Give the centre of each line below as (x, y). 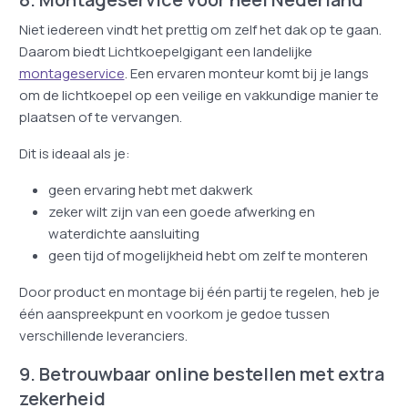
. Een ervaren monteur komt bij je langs (246, 73)
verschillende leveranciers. (103, 336)
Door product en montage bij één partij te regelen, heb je (199, 292)
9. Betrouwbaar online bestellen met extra (201, 374)
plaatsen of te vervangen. (100, 117)
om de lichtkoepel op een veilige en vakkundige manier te (199, 95)
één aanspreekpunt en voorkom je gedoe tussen (174, 314)
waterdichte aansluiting (123, 234)
